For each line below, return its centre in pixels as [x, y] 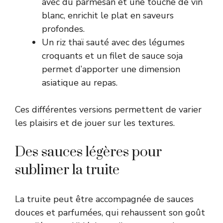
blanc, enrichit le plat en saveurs [108, 15]
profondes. [63, 29]
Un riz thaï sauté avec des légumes [113, 42]
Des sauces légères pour [88, 152]
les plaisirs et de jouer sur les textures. [95, 123]
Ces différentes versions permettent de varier [108, 109]
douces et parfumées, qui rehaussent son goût [110, 212]
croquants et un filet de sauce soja [112, 56]
